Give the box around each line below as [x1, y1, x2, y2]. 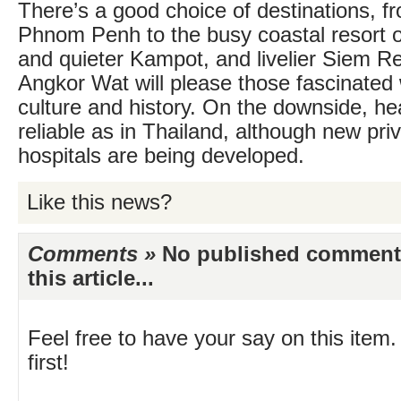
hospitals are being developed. [18, 144, 304, 167]
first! [28, 351, 69, 374]
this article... [28, 267, 154, 290]
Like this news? [27, 191, 172, 214]
